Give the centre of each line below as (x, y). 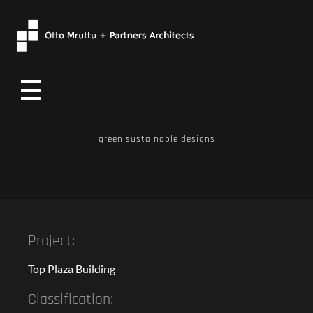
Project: (51, 241)
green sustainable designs (156, 139)
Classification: (71, 300)
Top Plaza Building (72, 269)
